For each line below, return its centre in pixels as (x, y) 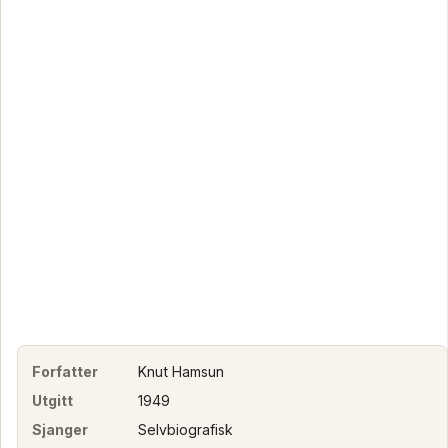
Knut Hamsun (180, 371)
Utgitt (53, 400)
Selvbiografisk (185, 429)
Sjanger (60, 429)
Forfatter (65, 371)
